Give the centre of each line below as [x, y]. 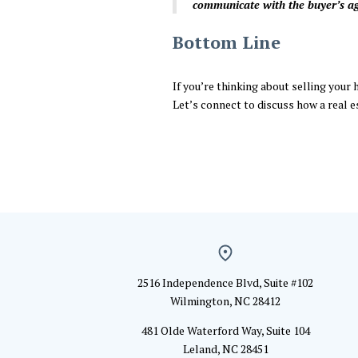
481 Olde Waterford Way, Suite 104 [225, 330]
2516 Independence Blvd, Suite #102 [225, 282]
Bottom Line [227, 42]
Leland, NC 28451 [225, 348]
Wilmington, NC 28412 [225, 300]
